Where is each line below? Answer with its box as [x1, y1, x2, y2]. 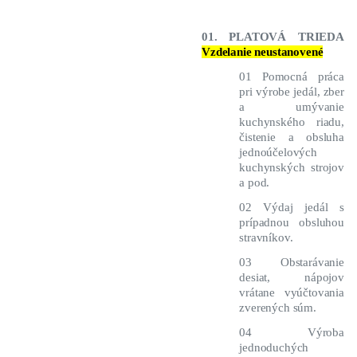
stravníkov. [239, 231, 293, 245]
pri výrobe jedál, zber [239, 85, 344, 99]
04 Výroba [239, 326, 344, 339]
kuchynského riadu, [239, 116, 344, 129]
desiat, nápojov [239, 271, 344, 284]
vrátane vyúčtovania [239, 286, 344, 300]
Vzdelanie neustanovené [202, 45, 324, 59]
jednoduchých [239, 341, 309, 355]
